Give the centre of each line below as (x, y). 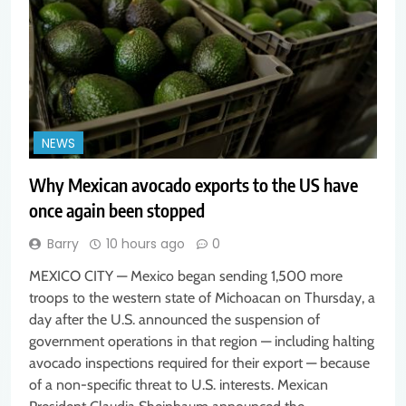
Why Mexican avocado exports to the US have (193, 185)
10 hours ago (145, 244)
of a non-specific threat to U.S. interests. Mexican (179, 385)
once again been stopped (117, 210)
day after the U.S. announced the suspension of (174, 320)
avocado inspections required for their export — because (199, 363)
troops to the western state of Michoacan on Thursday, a (202, 298)
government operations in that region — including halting (202, 342)
